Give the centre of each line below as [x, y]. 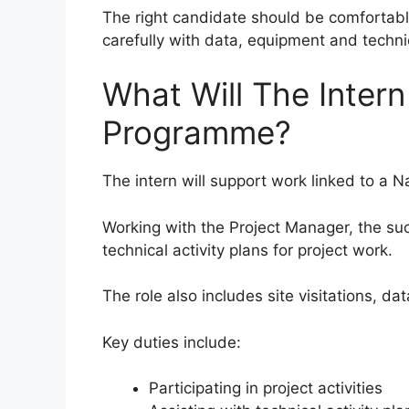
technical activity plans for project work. [247, 250]
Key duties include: [172, 342]
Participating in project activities [266, 388]
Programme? [197, 133]
